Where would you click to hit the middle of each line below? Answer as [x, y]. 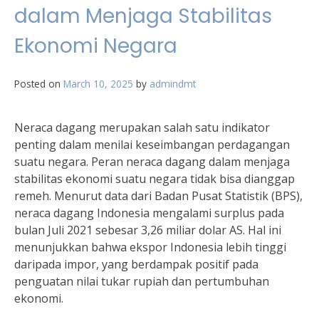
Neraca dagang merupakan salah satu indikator [142, 127]
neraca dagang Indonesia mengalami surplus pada [149, 213]
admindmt [173, 84]
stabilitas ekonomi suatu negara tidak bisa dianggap [155, 179]
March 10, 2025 [98, 84]
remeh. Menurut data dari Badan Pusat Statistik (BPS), [158, 196]
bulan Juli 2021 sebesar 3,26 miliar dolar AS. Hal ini [148, 230]
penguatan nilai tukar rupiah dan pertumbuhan [142, 281]
